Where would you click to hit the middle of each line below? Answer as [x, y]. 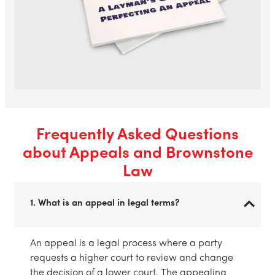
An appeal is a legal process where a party [126, 243]
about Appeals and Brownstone [137, 153]
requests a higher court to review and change [132, 258]
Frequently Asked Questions [137, 135]
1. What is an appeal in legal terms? [105, 203]
